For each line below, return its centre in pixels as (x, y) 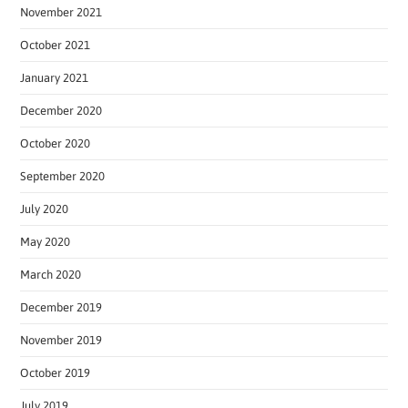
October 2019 (56, 372)
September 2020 (63, 176)
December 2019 (61, 307)
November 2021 (61, 12)
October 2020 (56, 143)
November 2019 (61, 340)
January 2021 (55, 77)
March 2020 (51, 274)
